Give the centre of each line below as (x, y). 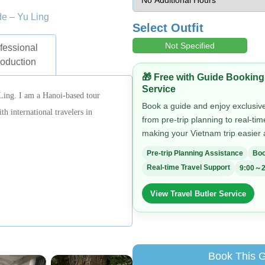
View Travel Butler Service (198, 193)
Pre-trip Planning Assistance (195, 153)
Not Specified (190, 46)
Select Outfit (168, 28)
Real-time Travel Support (188, 167)
